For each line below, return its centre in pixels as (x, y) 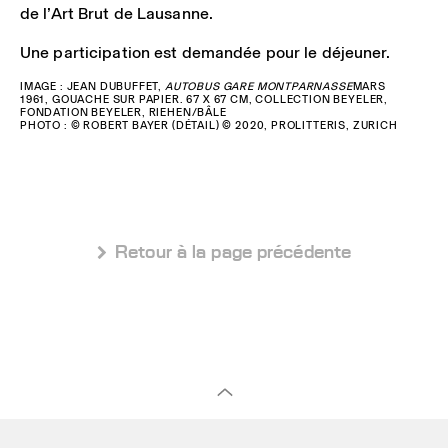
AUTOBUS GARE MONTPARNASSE (258, 86)
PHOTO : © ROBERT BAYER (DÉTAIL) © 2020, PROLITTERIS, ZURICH (209, 125)
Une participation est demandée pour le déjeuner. (205, 52)
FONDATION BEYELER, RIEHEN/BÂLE (123, 112)
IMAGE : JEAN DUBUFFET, (92, 86)
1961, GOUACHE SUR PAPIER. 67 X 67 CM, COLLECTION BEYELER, (204, 99)
